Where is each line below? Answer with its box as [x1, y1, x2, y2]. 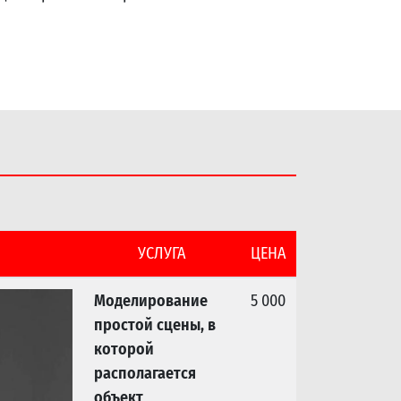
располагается [94, 363, 196, 383]
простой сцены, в [94, 314, 216, 335]
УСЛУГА [138, 243, 185, 263]
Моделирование [94, 290, 208, 311]
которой [94, 338, 154, 359]
